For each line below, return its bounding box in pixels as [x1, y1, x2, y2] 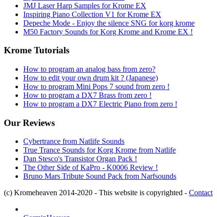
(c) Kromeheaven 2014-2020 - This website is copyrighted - [4, 188, 189, 197]
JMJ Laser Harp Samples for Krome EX [23, 1, 146, 10]
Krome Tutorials [4, 45, 69, 56]
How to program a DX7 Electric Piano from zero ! [23, 99, 177, 108]
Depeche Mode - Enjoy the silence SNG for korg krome [23, 18, 195, 27]
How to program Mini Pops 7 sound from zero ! [23, 82, 170, 91]
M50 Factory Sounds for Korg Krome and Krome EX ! [23, 27, 193, 36]
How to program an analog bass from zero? [23, 64, 155, 73]
